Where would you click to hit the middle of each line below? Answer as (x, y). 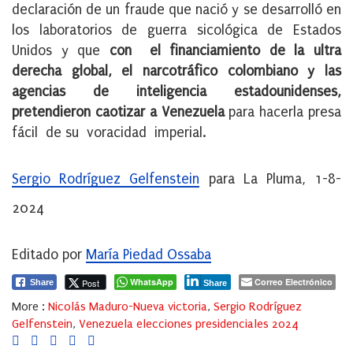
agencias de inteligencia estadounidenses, (176, 92)
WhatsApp (152, 282)
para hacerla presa (282, 113)
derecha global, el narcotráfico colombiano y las (176, 72)
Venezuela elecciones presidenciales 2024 (189, 324)
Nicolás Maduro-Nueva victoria (128, 307)
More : (28, 307)
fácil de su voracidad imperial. (109, 133)
